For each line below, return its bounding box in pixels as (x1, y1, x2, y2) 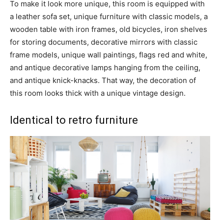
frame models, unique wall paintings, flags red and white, (10, 50, 207, 60)
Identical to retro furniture (10, 114, 138, 127)
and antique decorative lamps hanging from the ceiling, (10, 63, 200, 73)
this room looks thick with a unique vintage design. (10, 88, 186, 98)
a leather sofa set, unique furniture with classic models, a (10, 12, 208, 22)
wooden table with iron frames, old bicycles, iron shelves (10, 25, 207, 34)
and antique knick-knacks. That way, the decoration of (10, 76, 196, 85)
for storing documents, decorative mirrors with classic (10, 37, 197, 47)
